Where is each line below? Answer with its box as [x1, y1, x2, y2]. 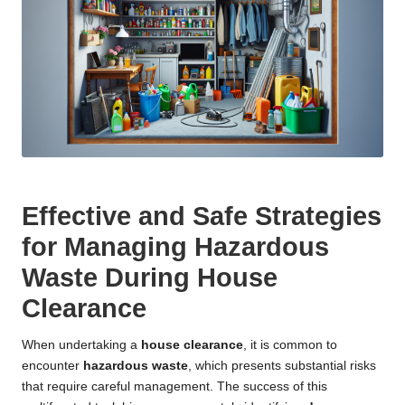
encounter [22, 358, 83, 372]
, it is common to [243, 337, 337, 352]
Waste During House [22, 262, 278, 292]
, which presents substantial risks [188, 358, 376, 372]
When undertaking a [22, 337, 141, 352]
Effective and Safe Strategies [22, 201, 381, 231]
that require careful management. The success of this [22, 379, 327, 393]
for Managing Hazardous [22, 231, 329, 261]
